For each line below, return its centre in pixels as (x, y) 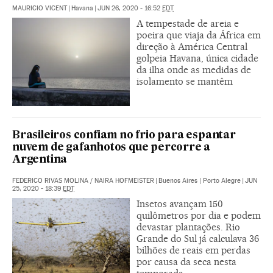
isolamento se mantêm (185, 82)
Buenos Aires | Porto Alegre (200, 181)
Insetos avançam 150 (180, 204)
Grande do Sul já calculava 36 (198, 239)
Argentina (40, 160)
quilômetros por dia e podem (199, 216)
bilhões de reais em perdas (193, 250)
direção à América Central (192, 47)
